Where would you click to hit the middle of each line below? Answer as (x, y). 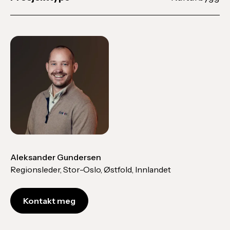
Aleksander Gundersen (56, 157)
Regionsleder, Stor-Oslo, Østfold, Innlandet (91, 170)
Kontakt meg (49, 201)
